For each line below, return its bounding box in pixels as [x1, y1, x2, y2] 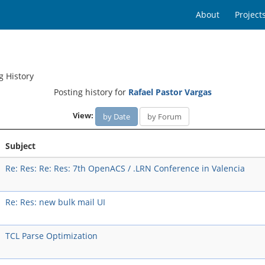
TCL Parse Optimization [5, 230, 98, 241]
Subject [5, 140, 35, 151]
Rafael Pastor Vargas [128, 86, 212, 98]
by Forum [147, 111, 182, 122]
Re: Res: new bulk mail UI [5, 196, 105, 208]
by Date [103, 111, 130, 122]
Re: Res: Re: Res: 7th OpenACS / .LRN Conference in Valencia [5, 163, 245, 174]
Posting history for [53, 86, 128, 98]
